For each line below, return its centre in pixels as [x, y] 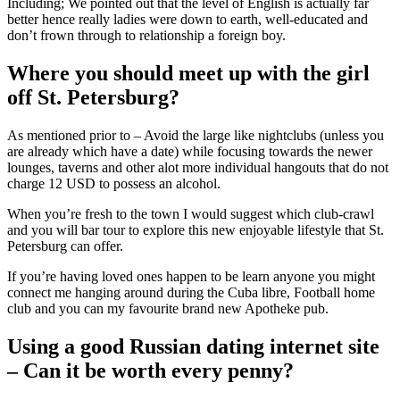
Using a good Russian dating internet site [193, 346]
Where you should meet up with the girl [188, 73]
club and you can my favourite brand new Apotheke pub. [168, 308]
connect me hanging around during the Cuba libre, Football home [191, 292]
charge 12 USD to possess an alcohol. [114, 183]
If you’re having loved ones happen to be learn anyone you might [191, 276]
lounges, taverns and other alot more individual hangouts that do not [198, 167]
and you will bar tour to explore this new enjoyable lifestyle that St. [196, 229]
